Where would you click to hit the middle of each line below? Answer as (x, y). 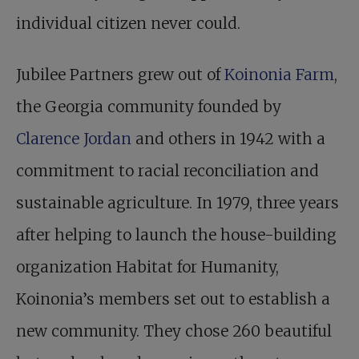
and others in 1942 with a (228, 139)
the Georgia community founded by (149, 107)
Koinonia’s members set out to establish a (173, 299)
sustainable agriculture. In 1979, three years (177, 203)
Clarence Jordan (74, 139)
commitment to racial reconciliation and (167, 171)
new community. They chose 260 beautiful (174, 331)
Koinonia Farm (279, 75)
